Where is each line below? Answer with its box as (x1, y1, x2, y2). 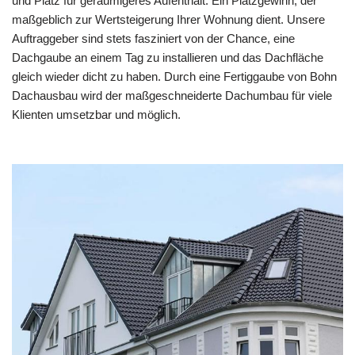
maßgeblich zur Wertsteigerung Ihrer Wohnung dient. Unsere (12, 12, 325, 26)
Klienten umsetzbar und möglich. (12, 107, 181, 121)
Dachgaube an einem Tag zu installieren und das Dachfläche (12, 50, 323, 64)
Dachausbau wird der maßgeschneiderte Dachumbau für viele (12, 88, 332, 102)
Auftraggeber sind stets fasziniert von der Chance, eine (12, 31, 295, 45)
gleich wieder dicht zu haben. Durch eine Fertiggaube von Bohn (12, 69, 337, 83)
